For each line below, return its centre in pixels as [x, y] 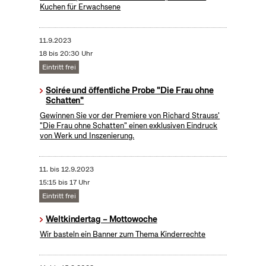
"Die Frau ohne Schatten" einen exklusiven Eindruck [129, 126]
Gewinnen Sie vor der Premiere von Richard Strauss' [130, 116]
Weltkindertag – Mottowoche [102, 219]
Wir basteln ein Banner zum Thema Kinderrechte [123, 235]
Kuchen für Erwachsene [80, 7]
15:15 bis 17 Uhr [64, 183]
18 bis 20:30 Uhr [66, 54]
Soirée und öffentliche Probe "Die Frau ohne [130, 91]
